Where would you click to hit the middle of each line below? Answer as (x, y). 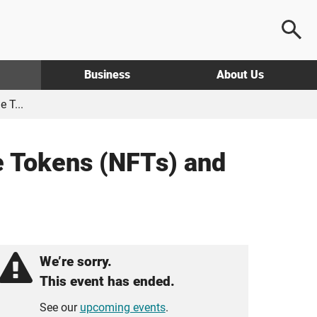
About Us (240, 75)
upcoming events (122, 307)
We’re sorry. (75, 261)
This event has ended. (107, 281)
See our (59, 307)
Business (107, 75)
